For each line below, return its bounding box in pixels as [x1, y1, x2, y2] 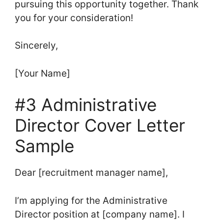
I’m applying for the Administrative [15, 194, 167, 206]
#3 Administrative [15, 94, 157, 115]
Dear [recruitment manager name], [15, 167, 168, 179]
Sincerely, [15, 40, 60, 52]
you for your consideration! [15, 12, 133, 24]
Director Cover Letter [15, 115, 185, 136]
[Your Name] [15, 67, 70, 79]
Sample [15, 136, 74, 157]
